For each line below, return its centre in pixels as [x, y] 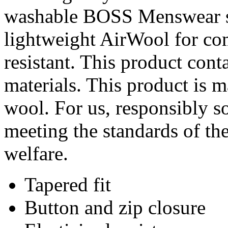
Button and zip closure [115, 208]
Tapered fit [68, 185]
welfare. [36, 154]
